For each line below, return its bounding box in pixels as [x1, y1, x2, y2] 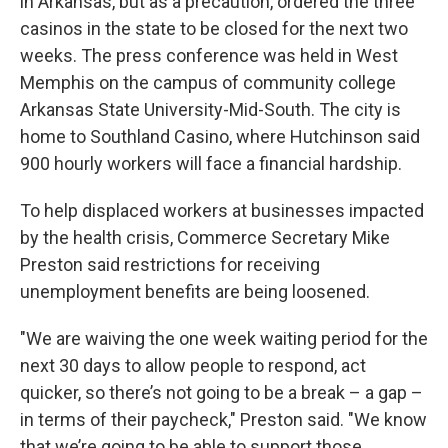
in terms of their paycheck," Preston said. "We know [20, 409, 427, 431]
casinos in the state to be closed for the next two [20, 18, 408, 40]
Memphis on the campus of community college [20, 72, 396, 94]
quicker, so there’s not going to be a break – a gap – [20, 382, 423, 404]
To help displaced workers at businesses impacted [20, 200, 424, 222]
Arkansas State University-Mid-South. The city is [20, 99, 401, 121]
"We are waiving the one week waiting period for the [20, 328, 428, 350]
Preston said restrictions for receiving [20, 254, 320, 276]
